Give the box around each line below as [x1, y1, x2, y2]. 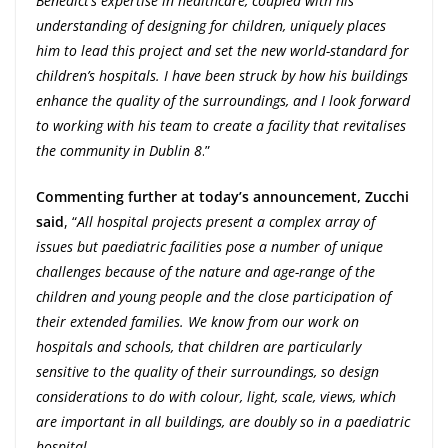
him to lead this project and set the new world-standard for [36, 41, 409, 61]
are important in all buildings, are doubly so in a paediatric [36, 412, 410, 432]
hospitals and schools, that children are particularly [36, 337, 361, 357]
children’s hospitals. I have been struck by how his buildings [36, 66, 408, 86]
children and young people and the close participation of [36, 287, 391, 307]
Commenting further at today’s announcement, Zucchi [36, 187, 409, 207]
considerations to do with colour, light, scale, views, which [36, 387, 396, 407]
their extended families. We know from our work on [36, 312, 359, 332]
